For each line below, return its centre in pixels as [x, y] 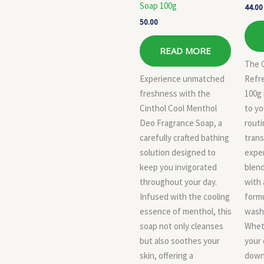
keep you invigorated [178, 167]
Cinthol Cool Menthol [178, 108]
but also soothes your [180, 240]
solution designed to [178, 152]
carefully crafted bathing [184, 137]
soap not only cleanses [181, 226]
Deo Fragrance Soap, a [181, 123]
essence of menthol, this [186, 211]
